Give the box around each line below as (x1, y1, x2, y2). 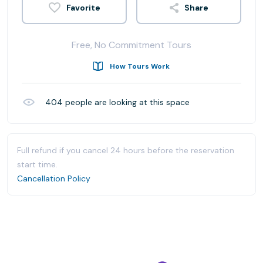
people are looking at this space (63, 97, 190, 107)
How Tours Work (110, 62, 170, 71)
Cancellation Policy (17, 173, 90, 184)
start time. (17, 159, 58, 170)
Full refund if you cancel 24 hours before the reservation (17, 145, 234, 156)
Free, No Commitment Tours (72, 39, 191, 51)
